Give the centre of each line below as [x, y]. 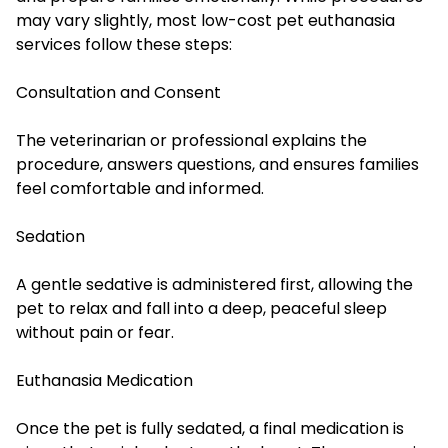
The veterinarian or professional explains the [191, 140]
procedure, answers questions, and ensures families [217, 164]
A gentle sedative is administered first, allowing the [214, 284]
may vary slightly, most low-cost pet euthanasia [205, 20]
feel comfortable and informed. [140, 188]
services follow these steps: [124, 44]
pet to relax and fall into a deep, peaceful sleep [201, 308]
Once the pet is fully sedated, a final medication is [210, 428]
